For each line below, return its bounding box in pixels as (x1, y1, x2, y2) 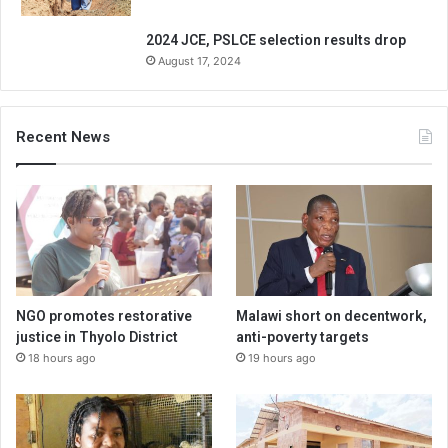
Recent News (16, 128, 110, 147)
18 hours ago (28, 350, 96, 365)
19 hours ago (248, 350, 317, 365)
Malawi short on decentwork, (236, 307, 428, 324)
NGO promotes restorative (16, 307, 192, 324)
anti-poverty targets (236, 328, 370, 345)
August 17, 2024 (158, 54, 241, 69)
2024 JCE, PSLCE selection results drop (146, 32, 406, 49)
